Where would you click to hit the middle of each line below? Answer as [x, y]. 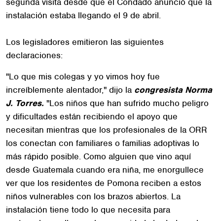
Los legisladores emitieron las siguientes [85, 42]
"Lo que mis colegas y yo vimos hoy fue [83, 76]
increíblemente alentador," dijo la [70, 90]
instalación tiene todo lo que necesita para [88, 209]
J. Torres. [26, 103]
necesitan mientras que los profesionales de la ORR [107, 129]
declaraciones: [34, 55]
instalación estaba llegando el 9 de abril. [83, 15]
